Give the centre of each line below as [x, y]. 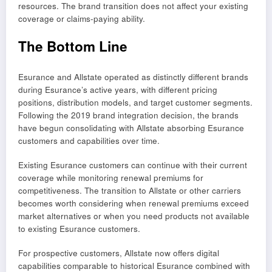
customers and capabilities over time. [89, 140]
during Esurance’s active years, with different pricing [118, 89]
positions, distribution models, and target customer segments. [135, 102]
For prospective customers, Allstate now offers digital [119, 253]
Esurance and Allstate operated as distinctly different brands [133, 76]
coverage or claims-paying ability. [82, 18]
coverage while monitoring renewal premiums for [111, 177]
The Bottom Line [73, 46]
